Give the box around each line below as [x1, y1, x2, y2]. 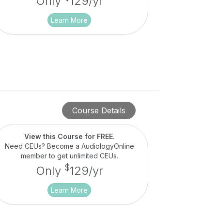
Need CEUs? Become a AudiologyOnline [4, 141, 134, 150]
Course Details [72, 105, 125, 115]
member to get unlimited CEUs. [20, 151, 118, 160]
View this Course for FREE [24, 132, 113, 140]
